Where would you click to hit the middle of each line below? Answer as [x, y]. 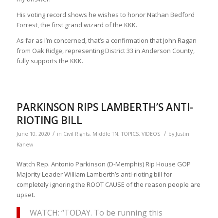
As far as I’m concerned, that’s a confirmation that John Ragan [106, 41]
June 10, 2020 [33, 134]
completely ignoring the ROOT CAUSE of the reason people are [108, 185]
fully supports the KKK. [50, 61]
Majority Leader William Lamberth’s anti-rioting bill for [94, 174]
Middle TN [105, 134]
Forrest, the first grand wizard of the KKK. [77, 25]
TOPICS [130, 134]
